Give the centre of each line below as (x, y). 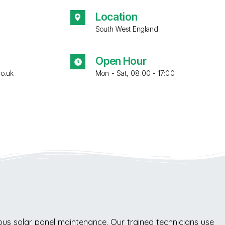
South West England (127, 29)
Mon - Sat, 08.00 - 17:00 (135, 73)
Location (116, 17)
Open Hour (121, 61)
